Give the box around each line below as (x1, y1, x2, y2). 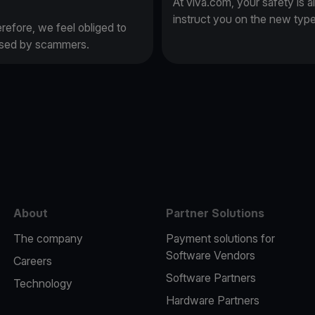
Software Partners (165, 270, 256, 285)
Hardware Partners (165, 292, 259, 307)
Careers (13, 253, 52, 268)
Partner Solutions (165, 205, 264, 220)
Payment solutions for (165, 231, 275, 245)
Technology (13, 276, 72, 290)
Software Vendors (165, 247, 255, 262)
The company (13, 231, 83, 245)
